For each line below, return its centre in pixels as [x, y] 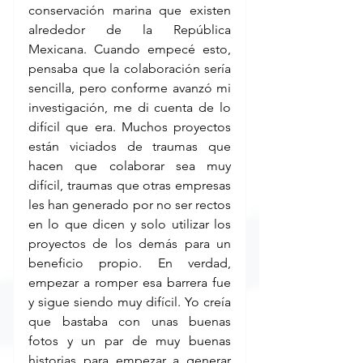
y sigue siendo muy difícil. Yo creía [130, 302]
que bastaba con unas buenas [130, 322]
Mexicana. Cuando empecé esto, [130, 49]
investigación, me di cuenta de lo [130, 108]
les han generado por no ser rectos [130, 205]
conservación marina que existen [130, 11]
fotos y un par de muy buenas [130, 341]
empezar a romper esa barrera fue [130, 283]
